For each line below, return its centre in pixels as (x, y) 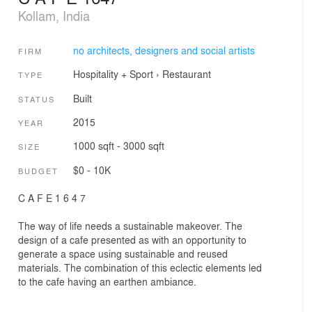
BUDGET (38, 170)
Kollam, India (54, 15)
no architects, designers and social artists (164, 50)
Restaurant (186, 74)
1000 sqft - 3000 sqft (118, 146)
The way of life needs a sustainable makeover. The (130, 226)
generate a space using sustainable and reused (123, 254)
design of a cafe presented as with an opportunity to (132, 240)
